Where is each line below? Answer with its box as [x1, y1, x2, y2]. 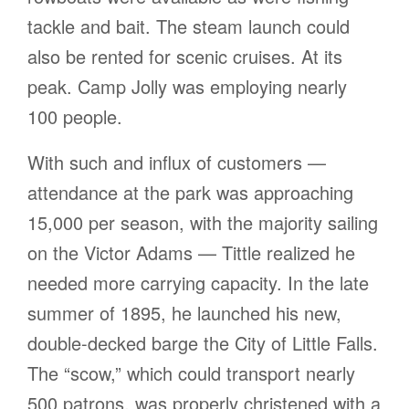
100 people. [27, 103, 122, 131]
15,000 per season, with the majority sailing [27, 209, 378, 236]
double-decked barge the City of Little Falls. [27, 330, 378, 357]
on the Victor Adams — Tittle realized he [27, 239, 355, 267]
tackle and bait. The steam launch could [27, 13, 350, 40]
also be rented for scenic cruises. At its [27, 43, 342, 70]
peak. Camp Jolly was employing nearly [27, 73, 347, 100]
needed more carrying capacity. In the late [27, 269, 369, 297]
